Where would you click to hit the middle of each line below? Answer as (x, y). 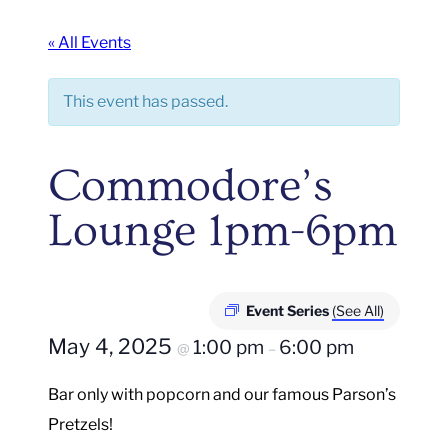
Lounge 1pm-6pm (222, 231)
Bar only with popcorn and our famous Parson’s (222, 394)
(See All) (358, 310)
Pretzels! (80, 424)
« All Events (89, 42)
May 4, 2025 (112, 346)
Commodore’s (190, 186)
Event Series (289, 310)
